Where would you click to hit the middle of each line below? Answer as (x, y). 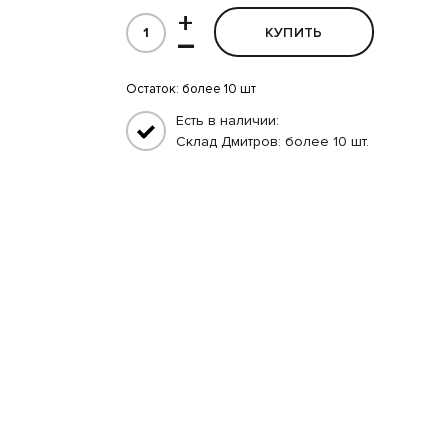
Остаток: (153, 89)
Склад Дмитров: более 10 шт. (272, 142)
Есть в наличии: (227, 121)
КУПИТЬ (293, 33)
